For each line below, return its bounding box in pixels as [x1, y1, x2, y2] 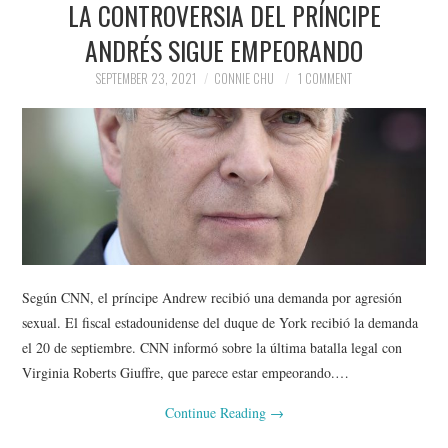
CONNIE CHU [214, 69, 274, 88]
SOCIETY [42, 99, 103, 124]
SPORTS [42, 150, 99, 175]
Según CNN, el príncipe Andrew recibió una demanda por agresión [22, 287, 403, 307]
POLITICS [42, 48, 108, 73]
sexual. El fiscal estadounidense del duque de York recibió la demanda [22, 312, 419, 332]
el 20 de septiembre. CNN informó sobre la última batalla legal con [22, 337, 403, 357]
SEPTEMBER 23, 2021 [96, 69, 196, 88]
